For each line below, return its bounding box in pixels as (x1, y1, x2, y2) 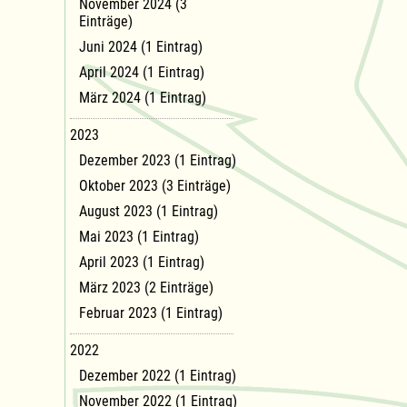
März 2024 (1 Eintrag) (79, 88, 206, 106)
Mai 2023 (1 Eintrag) (79, 227, 199, 245)
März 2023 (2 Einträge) (79, 278, 213, 296)
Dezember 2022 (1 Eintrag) (79, 366, 236, 384)
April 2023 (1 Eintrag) (79, 253, 204, 271)
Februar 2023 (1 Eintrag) (79, 303, 223, 322)
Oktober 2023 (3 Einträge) (79, 176, 231, 194)
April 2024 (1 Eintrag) (79, 63, 204, 81)
